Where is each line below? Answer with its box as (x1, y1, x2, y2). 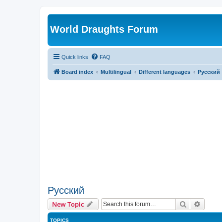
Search (187, 199, 208, 209)
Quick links (61, 54, 88, 60)
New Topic (52, 200, 84, 209)
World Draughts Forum (50, 24, 158, 35)
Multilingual (101, 68, 131, 75)
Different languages (139, 68, 190, 75)
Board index (61, 68, 93, 75)
